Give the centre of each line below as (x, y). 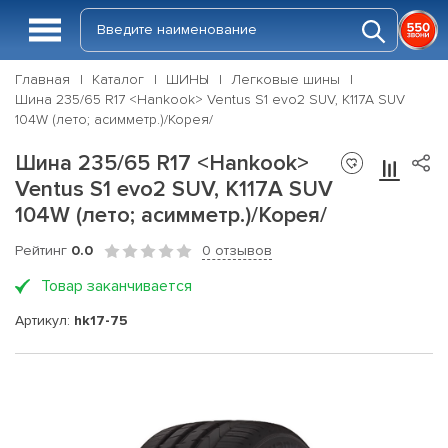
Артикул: (44, 320)
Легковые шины (285, 79)
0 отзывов (237, 250)
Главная (42, 79)
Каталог (118, 79)
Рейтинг (43, 250)
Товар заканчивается (116, 286)
